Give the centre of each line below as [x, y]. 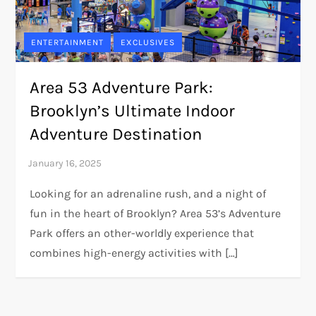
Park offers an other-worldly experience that [142, 233]
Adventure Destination [116, 134]
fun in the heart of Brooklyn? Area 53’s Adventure [156, 214]
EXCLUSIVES [148, 43]
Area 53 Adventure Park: [122, 88]
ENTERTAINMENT [68, 43]
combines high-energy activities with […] [134, 253]
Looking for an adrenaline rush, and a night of [148, 194]
